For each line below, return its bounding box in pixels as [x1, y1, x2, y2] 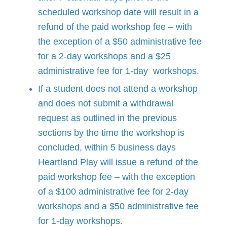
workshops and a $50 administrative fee [38, 201, 199, 211]
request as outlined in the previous [38, 112, 177, 123]
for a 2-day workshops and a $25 [38, 51, 171, 61]
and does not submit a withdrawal [38, 98, 173, 108]
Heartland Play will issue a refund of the [38, 157, 198, 167]
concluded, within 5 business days [38, 142, 176, 153]
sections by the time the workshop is [38, 127, 184, 138]
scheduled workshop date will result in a [38, 7, 199, 17]
